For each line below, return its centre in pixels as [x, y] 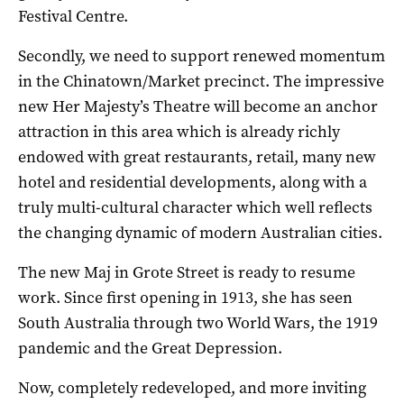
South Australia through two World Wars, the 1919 [198, 322]
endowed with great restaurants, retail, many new [197, 156]
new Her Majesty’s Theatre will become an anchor [198, 106]
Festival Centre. [73, 16]
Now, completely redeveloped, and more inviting [192, 387]
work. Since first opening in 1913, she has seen [185, 297]
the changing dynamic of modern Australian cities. [200, 232]
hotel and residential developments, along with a [193, 182]
